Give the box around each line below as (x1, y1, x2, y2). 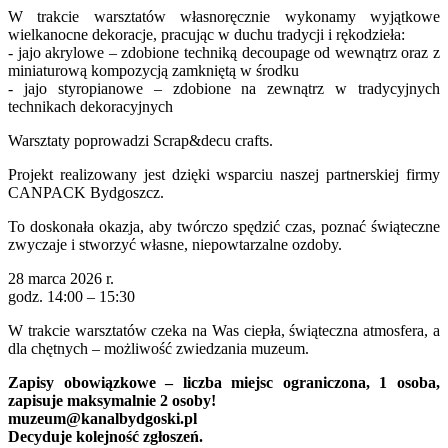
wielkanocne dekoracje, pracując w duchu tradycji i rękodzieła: (8, 26, 405, 44)
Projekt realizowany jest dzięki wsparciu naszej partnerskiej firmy (8, 166, 440, 184)
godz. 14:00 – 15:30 (8, 288, 135, 306)
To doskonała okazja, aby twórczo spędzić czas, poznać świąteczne (8, 218, 440, 236)
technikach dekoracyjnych (8, 98, 173, 116)
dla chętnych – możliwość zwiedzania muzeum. (8, 340, 309, 358)
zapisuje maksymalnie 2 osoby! (8, 392, 216, 410)
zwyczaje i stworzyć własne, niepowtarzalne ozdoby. (8, 236, 342, 254)
